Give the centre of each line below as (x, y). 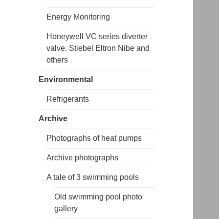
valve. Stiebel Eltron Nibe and (98, 48)
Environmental (66, 80)
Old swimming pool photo (99, 197)
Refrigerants (68, 99)
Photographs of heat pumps (94, 138)
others (57, 60)
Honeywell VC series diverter (97, 37)
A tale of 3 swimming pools (93, 177)
